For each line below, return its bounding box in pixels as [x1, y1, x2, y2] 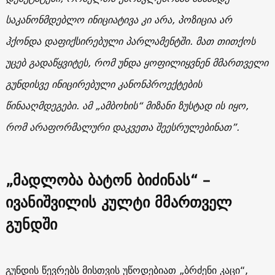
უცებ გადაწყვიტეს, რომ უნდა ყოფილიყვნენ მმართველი [5, 53, 268, 71]
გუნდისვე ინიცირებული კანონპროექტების [5, 75, 202, 93]
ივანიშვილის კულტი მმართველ [5, 188, 232, 215]
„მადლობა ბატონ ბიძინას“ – [5, 166, 210, 193]
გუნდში [5, 211, 57, 237]
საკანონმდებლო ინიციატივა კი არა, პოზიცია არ [5, 10, 232, 28]
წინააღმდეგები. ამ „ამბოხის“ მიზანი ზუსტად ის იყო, [5, 96, 249, 114]
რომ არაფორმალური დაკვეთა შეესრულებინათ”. [5, 118, 239, 136]
